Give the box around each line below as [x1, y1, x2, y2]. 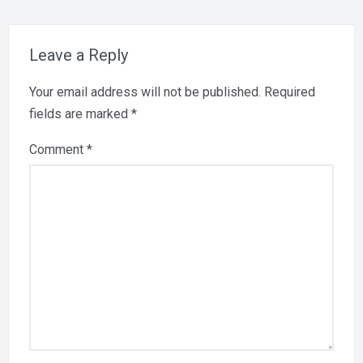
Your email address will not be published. [29, 84, 261, 100]
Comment [29, 142, 87, 158]
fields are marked [29, 106, 131, 122]
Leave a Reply [29, 45, 128, 66]
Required [264, 84, 315, 100]
